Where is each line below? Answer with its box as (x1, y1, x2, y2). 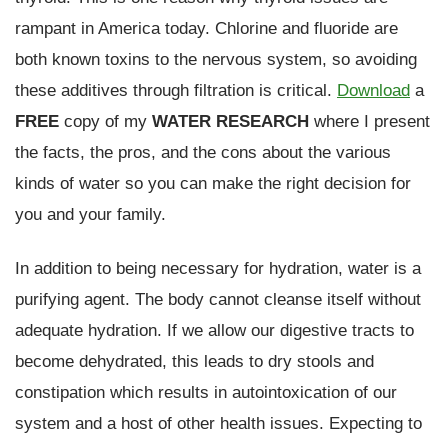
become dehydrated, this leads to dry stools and (15, 350, 374, 371)
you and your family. (15, 203, 166, 224)
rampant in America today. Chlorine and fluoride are (15, 17, 398, 38)
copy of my (59, 110, 152, 131)
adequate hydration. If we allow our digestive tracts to (15, 319, 414, 340)
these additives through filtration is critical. (15, 79, 337, 100)
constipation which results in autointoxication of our (15, 381, 397, 402)
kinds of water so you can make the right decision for (15, 172, 411, 193)
